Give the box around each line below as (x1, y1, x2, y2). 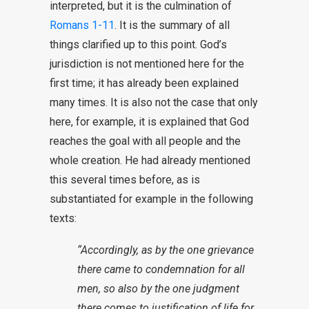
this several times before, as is (50, 173, 200, 186)
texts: (50, 212, 77, 225)
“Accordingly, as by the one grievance (77, 243, 254, 257)
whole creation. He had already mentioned (50, 154, 250, 167)
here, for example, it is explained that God (50, 115, 249, 128)
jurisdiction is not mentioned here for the (50, 57, 244, 70)
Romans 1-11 (50, 19, 114, 32)
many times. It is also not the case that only (50, 96, 258, 109)
